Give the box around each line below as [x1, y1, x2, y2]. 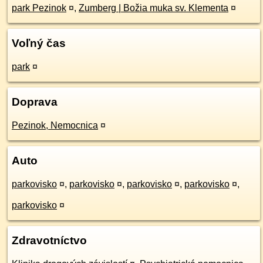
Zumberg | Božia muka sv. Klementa [79, 3, 228, 13]
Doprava [12, 96, 58, 108]
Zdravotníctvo [12, 234, 87, 247]
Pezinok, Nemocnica [12, 120, 98, 130]
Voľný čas [12, 37, 66, 49]
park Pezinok [12, 3, 66, 13]
